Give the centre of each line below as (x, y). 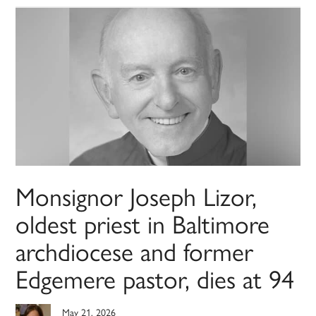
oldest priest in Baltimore (143, 223)
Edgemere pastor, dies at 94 (155, 278)
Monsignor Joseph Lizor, (136, 196)
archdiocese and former (135, 251)
